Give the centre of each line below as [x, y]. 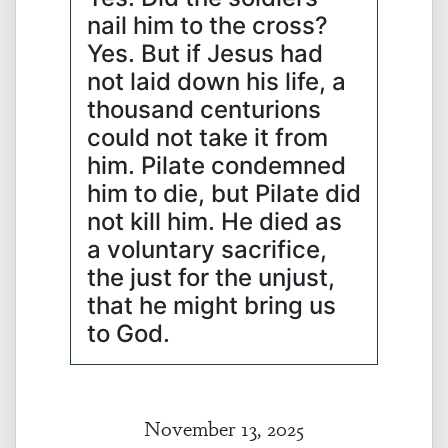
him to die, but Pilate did [224, 193]
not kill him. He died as [214, 221]
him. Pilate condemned [216, 165]
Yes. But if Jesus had [205, 53]
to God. [134, 333]
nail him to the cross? [207, 25]
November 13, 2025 [224, 427]
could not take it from [207, 137]
